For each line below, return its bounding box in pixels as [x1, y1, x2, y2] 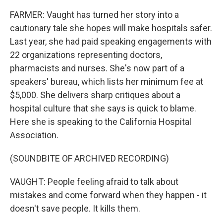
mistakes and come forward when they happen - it [10, 190, 207, 200]
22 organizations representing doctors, [10, 50, 162, 60]
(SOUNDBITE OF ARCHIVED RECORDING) [10, 153, 169, 164]
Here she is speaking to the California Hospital [10, 116, 191, 127]
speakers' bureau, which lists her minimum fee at [10, 76, 203, 87]
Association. [10, 130, 58, 140]
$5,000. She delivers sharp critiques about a [10, 90, 180, 100]
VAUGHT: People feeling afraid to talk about [10, 176, 178, 187]
